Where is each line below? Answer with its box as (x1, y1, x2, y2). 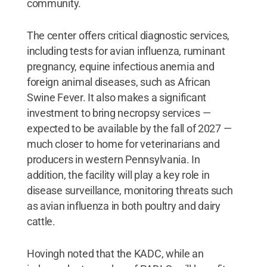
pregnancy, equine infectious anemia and (26, 60, 215, 73)
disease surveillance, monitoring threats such (26, 184, 233, 197)
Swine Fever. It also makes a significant (26, 91, 206, 104)
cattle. (26, 215, 55, 228)
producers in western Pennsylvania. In (26, 153, 200, 166)
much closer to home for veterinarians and (26, 137, 220, 150)
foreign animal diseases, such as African (26, 75, 210, 88)
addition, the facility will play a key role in (26, 168, 210, 181)
